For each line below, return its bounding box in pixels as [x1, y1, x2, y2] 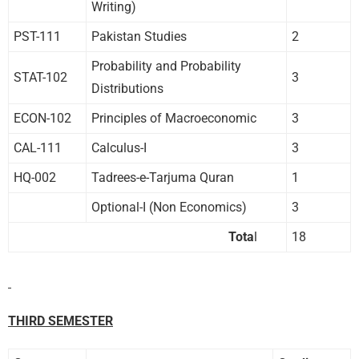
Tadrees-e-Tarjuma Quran [91, 169, 234, 185]
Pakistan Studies [91, 28, 187, 44]
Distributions [91, 80, 163, 96]
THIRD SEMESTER [8, 313, 113, 329]
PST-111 [14, 28, 61, 44]
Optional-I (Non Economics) [91, 199, 247, 215]
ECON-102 [14, 110, 71, 126]
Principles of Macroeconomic [91, 110, 256, 126]
